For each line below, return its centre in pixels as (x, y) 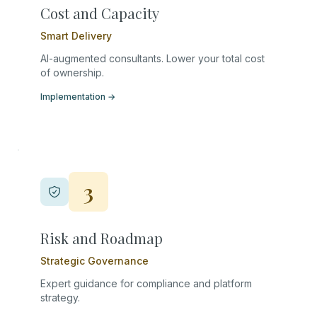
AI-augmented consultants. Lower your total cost (152, 58)
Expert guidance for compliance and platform (146, 283)
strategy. (60, 298)
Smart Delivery (76, 36)
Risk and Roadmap (102, 238)
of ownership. (72, 73)
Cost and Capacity (100, 13)
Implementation (73, 97)
